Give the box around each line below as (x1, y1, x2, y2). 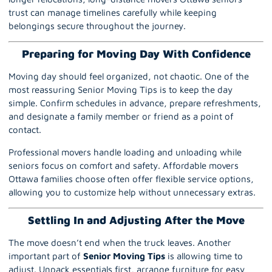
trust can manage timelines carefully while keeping (8, 7, 217, 18)
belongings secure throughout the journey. (8, 20, 186, 31)
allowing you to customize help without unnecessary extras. (8, 186, 256, 197)
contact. (8, 124, 41, 135)
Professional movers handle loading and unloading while (8, 146, 242, 157)
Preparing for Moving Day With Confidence (21, 47, 251, 61)
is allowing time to (165, 251, 243, 262)
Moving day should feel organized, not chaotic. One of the (8, 71, 249, 82)
